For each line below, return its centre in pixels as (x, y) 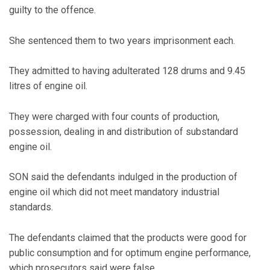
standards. (31, 207)
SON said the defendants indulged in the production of (123, 177)
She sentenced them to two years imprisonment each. (122, 40)
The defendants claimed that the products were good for (128, 238)
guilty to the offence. (52, 10)
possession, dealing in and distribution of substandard (124, 131)
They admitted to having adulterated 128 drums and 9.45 (127, 71)
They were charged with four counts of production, (114, 116)
